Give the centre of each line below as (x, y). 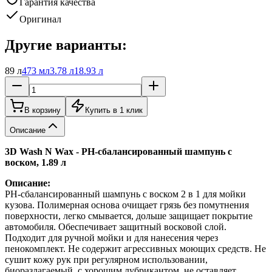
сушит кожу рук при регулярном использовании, (106, 260)
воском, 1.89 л (36, 163)
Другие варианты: (66, 45)
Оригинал (40, 19)
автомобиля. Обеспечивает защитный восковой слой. (116, 227)
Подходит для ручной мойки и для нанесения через (111, 238)
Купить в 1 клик (114, 110)
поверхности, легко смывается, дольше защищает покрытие (129, 216)
